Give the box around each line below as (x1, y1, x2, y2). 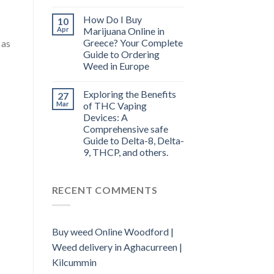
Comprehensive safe (83, 123, 168, 135)
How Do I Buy (83, 13, 142, 26)
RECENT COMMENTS (51, 184, 158, 196)
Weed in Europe (83, 60, 149, 72)
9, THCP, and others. (83, 146, 168, 158)
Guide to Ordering (83, 48, 160, 61)
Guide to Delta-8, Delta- (83, 135, 184, 147)
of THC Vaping (83, 100, 147, 112)
